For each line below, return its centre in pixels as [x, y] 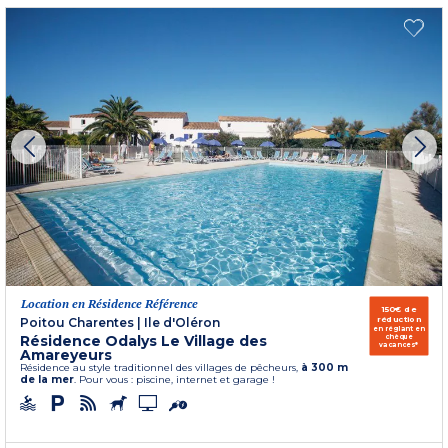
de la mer [47, 379]
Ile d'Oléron [182, 322]
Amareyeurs [66, 354]
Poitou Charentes [77, 322]
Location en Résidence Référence [109, 303]
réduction [399, 319]
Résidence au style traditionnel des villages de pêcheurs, [160, 367]
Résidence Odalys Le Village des [143, 340]
